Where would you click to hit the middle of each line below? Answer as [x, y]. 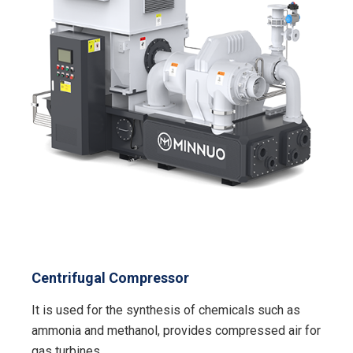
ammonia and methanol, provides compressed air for [176, 331]
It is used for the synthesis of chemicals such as [166, 310]
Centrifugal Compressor [111, 277]
